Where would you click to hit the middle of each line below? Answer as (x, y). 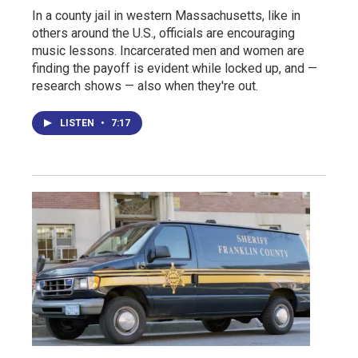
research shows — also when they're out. (145, 86)
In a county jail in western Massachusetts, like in (166, 15)
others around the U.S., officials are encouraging (163, 33)
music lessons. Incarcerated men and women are (168, 50)
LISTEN (78, 123)
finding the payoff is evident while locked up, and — (175, 68)
